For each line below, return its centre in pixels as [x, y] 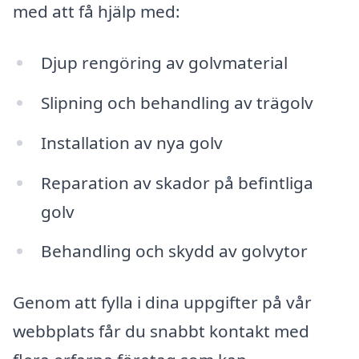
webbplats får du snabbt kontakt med [161, 331]
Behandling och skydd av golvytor [174, 251]
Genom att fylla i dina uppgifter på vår [162, 303]
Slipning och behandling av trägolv [177, 102]
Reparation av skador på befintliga [177, 182]
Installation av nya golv [131, 142]
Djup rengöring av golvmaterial [164, 63]
